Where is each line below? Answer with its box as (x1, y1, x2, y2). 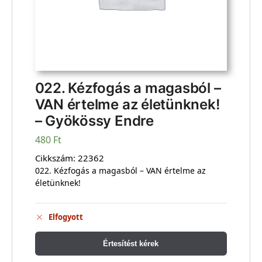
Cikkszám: (35, 151, 78, 164)
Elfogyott (48, 212, 83, 223)
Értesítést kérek (103, 239, 159, 249)
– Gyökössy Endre (35, 112, 154, 130)
